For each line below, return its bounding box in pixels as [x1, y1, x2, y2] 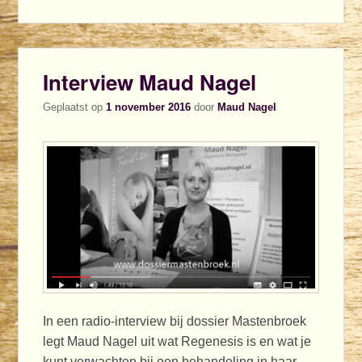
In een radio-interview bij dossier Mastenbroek [43, 314, 307, 329]
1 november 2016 [106, 100, 192, 113]
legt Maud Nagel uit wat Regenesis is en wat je [43, 335, 312, 349]
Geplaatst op [43, 100, 107, 113]
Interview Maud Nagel [43, 66, 257, 97]
